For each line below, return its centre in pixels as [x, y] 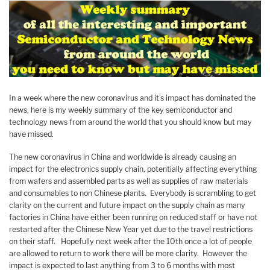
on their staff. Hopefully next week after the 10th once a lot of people [130, 242]
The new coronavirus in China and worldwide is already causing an [123, 157]
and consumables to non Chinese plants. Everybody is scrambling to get [133, 193]
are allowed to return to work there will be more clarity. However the [128, 254]
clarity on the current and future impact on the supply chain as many [127, 206]
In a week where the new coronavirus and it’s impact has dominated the [132, 98]
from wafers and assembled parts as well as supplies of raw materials [128, 181]
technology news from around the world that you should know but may [130, 122]
